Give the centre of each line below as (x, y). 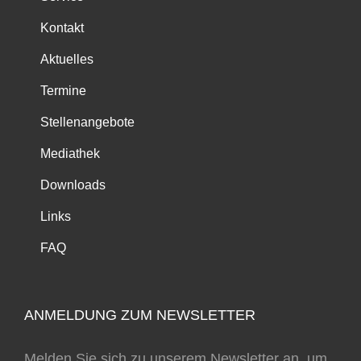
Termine (63, 91)
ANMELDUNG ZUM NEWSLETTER (140, 315)
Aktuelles (67, 59)
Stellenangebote (87, 122)
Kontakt (62, 28)
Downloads (73, 185)
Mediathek (70, 154)
